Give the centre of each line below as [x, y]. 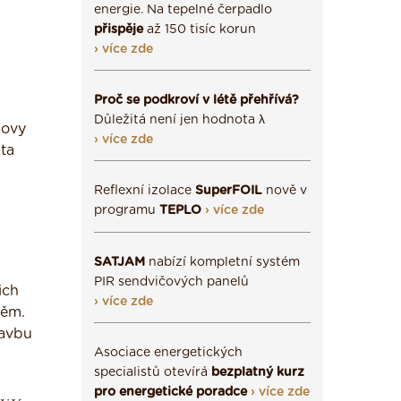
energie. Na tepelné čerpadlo [183, 10]
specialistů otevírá [153, 372]
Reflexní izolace [145, 191]
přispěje [119, 30]
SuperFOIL [229, 191]
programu [127, 210]
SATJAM [119, 262]
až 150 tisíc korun [200, 30]
